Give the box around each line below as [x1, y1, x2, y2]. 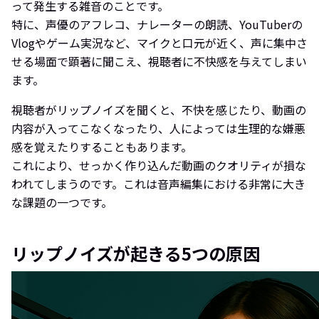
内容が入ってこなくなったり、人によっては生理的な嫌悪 [11, 119, 305, 137]
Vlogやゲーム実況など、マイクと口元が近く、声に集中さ [11, 33, 308, 51]
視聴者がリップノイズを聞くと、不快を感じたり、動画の [11, 100, 306, 118]
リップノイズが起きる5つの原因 [11, 240, 260, 266]
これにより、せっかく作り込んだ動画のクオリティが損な [11, 156, 306, 174]
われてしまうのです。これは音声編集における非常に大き [11, 174, 305, 192]
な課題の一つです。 [11, 193, 113, 211]
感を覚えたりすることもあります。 [11, 137, 192, 155]
